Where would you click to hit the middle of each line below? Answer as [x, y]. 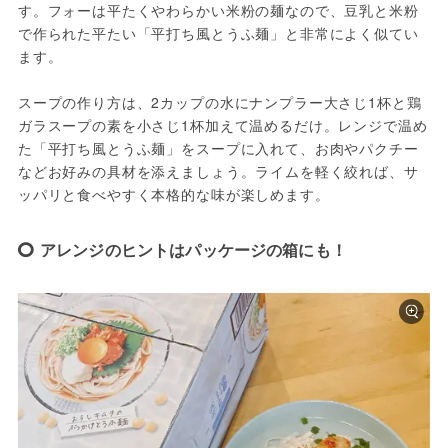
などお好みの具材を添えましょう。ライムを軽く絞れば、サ [218, 170]
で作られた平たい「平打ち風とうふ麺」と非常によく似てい [218, 32]
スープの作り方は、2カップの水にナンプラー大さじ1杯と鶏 [219, 101]
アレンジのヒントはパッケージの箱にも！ [193, 249]
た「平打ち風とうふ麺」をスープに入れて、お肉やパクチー [218, 147]
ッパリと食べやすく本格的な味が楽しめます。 [173, 193]
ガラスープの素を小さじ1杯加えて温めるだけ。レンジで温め [222, 124]
